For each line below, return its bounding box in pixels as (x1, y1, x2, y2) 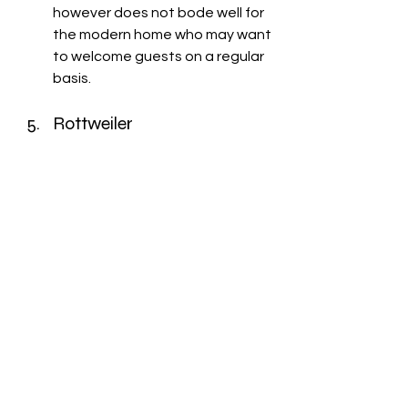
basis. (53, 70, 94, 86)
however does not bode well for (53, 5, 267, 20)
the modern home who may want (53, 26, 274, 42)
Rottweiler (53, 111, 133, 135)
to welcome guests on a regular (53, 48, 267, 64)
